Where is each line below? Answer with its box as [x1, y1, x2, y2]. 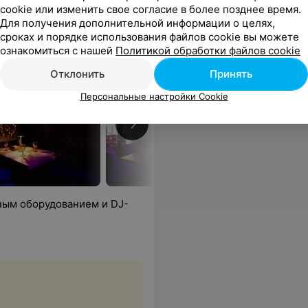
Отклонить [49, 67, 104, 80]
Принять [210, 67, 252, 80]
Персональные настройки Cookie [80, 91, 228, 102]
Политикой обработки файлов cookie [115, 44, 300, 57]
